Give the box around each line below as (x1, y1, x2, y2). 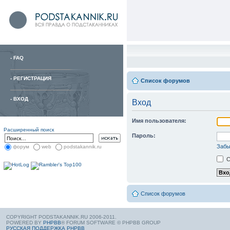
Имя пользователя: (132, 118, 186, 124)
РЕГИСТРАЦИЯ (13, 75, 51, 81)
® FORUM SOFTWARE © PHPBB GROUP (61, 220, 161, 225)
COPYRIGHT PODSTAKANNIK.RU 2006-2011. (6, 214, 117, 220)
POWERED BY (6, 220, 43, 225)
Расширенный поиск (4, 127, 54, 132)
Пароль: (132, 132, 156, 139)
